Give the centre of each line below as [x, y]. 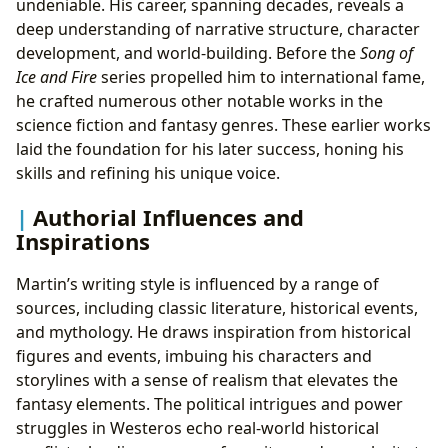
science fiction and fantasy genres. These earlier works [223, 125]
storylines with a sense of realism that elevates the [207, 379]
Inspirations [83, 240]
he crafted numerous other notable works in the [199, 101]
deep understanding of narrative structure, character [218, 29]
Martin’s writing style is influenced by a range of [197, 283]
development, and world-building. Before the [188, 53]
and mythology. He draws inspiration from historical [213, 331]
